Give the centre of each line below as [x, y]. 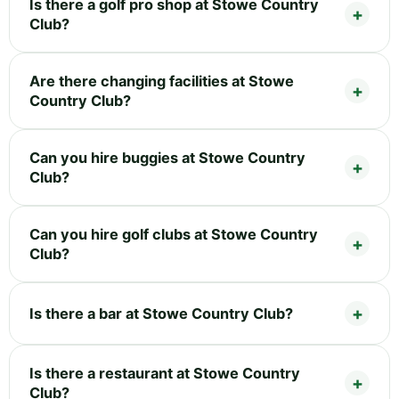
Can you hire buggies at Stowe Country [167, 158]
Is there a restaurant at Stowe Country [165, 374]
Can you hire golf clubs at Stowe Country [174, 235]
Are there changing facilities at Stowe [162, 81]
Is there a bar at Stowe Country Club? [161, 314]
